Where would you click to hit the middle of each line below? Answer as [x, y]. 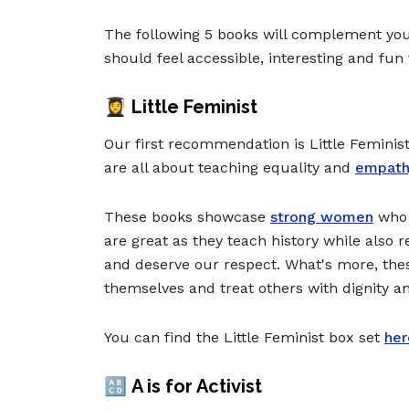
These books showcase [187, 217]
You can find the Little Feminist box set [244, 338]
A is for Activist [197, 387]
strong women [322, 217]
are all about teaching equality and [230, 168]
